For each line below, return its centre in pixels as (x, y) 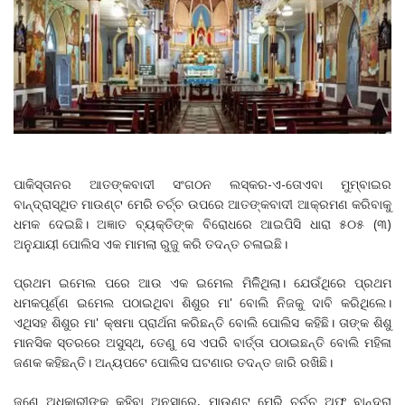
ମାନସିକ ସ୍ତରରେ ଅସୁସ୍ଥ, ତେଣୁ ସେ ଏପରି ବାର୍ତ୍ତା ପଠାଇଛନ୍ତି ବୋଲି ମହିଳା (202, 342)
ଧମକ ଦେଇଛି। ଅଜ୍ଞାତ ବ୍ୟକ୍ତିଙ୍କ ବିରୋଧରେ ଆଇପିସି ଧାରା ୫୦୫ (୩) (202, 223)
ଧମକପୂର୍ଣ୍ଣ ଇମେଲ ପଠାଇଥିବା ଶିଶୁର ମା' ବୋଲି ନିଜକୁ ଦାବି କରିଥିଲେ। (202, 302)
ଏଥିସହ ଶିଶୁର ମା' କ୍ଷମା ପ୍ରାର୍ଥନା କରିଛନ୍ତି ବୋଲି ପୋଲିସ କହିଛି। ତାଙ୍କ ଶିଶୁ (202, 322)
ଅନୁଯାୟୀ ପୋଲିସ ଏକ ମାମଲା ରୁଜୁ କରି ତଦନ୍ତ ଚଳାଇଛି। (152, 243)
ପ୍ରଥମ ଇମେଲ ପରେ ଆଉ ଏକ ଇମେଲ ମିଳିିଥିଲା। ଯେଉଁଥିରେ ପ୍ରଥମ (202, 282)
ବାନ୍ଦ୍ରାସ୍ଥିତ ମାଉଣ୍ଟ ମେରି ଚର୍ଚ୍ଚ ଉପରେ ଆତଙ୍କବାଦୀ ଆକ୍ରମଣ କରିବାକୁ (202, 203)
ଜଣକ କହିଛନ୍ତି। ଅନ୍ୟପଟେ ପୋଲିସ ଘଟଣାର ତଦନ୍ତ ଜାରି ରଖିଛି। (173, 362)
